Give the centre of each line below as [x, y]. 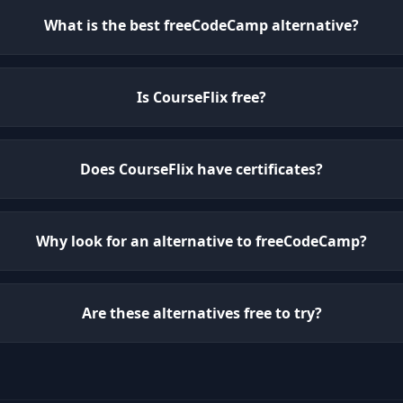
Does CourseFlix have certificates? [202, 169]
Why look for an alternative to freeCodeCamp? [202, 241]
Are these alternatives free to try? [201, 313]
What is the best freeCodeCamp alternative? [202, 25]
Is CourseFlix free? [202, 97]
